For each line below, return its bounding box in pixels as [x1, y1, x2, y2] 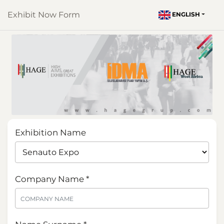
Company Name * [15, 173, 89, 184]
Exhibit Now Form [7, 10, 80, 19]
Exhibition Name [15, 127, 86, 137]
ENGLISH [170, 10, 201, 18]
